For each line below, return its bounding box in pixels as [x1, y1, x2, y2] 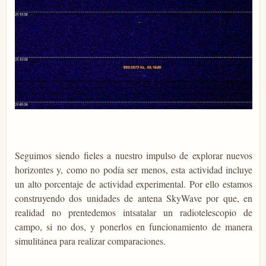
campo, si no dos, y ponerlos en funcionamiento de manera [15, 220, 252, 233]
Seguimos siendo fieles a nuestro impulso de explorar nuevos [15, 148, 252, 161]
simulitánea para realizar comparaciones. [15, 234, 166, 247]
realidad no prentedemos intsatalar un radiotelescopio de [15, 205, 252, 218]
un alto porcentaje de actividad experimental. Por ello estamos [15, 177, 252, 190]
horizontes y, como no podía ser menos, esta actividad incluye [15, 163, 252, 176]
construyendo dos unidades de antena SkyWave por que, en [15, 191, 252, 204]
